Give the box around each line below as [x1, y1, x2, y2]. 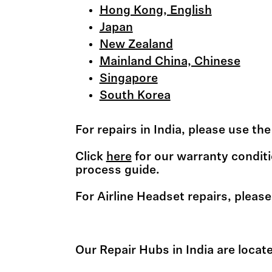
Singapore [99, 73, 158, 85]
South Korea [99, 90, 171, 102]
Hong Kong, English [99, 5, 212, 17]
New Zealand [99, 39, 173, 51]
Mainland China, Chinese [99, 56, 240, 68]
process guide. [75, 165, 160, 177]
